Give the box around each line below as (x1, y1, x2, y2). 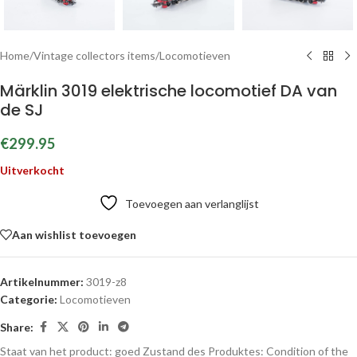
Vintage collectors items (33, 49, 155, 62)
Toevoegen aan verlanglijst (124, 197, 259, 210)
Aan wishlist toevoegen (12, 227, 136, 241)
